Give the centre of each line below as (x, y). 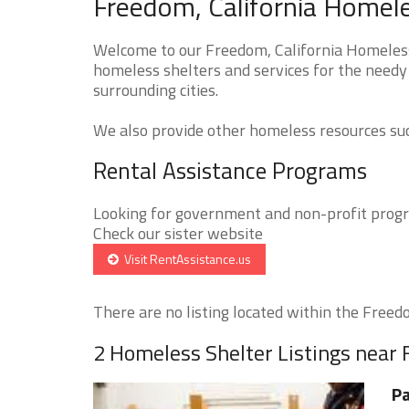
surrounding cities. (156, 89)
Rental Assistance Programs (230, 170)
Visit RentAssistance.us (185, 258)
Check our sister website (178, 233)
